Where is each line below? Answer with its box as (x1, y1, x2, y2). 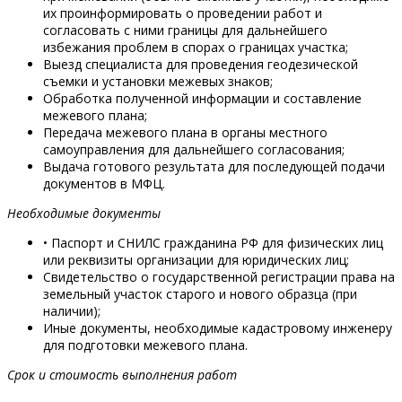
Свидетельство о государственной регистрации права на (43, 268, 395, 286)
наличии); (43, 302, 100, 320)
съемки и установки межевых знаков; (43, 73, 273, 91)
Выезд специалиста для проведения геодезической (43, 56, 358, 74)
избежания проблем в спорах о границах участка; (43, 39, 348, 57)
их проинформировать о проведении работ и (43, 4, 322, 22)
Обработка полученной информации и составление (43, 90, 362, 108)
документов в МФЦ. (43, 175, 165, 193)
